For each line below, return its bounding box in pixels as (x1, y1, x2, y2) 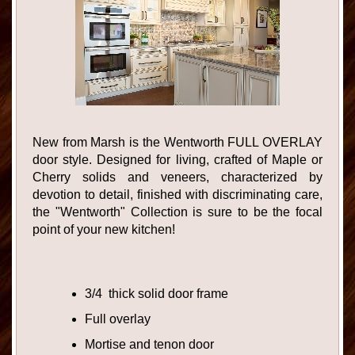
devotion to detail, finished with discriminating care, (32, 188, 323, 202)
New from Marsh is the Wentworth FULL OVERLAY (32, 136, 323, 150)
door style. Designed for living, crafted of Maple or (32, 153, 323, 167)
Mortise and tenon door (84, 338, 214, 352)
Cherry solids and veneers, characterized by (32, 170, 323, 185)
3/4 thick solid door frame (84, 287, 228, 301)
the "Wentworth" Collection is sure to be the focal (32, 205, 323, 219)
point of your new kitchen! (32, 223, 175, 237)
